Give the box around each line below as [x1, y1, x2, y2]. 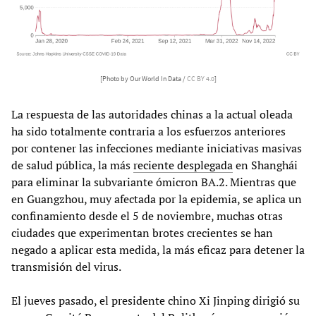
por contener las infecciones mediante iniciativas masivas [11, 140, 302, 157]
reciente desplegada [133, 157, 233, 174]
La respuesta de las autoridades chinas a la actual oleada [11, 107, 293, 123]
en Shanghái [233, 157, 298, 174]
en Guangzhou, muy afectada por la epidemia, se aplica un [11, 191, 302, 207]
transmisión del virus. [11, 259, 121, 275]
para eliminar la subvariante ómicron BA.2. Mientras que [11, 174, 296, 190]
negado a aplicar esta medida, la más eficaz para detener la [11, 242, 305, 258]
